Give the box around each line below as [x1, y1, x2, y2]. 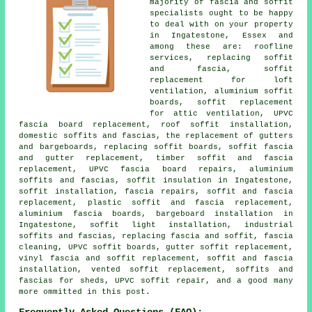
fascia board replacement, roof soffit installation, [19, 120, 293, 129]
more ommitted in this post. [19, 287, 151, 296]
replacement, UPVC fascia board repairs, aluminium [19, 164, 293, 173]
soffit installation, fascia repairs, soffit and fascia [19, 187, 293, 196]
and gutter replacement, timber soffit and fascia [19, 153, 293, 162]
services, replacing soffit [150, 53, 293, 62]
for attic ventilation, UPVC [150, 109, 293, 118]
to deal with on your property [150, 19, 293, 29]
